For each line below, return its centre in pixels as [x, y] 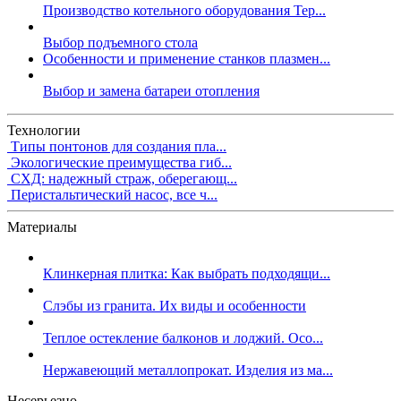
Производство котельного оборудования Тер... [184, 10]
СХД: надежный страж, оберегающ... [124, 178]
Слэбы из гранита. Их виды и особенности [175, 305]
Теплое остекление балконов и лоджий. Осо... [183, 337]
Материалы [42, 226]
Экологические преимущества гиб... [121, 162]
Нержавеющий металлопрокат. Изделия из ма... [188, 370]
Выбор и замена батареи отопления [151, 90]
